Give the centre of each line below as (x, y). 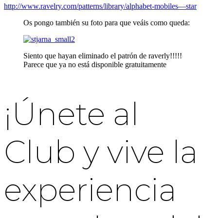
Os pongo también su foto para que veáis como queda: (107, 22)
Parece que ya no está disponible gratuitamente (95, 64)
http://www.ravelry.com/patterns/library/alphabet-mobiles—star (100, 6)
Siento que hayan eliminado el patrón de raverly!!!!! (103, 55)
